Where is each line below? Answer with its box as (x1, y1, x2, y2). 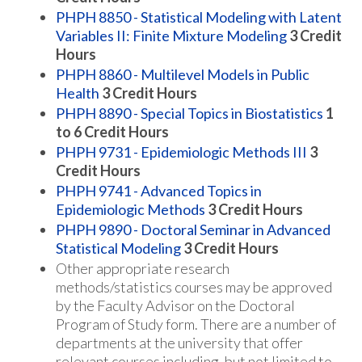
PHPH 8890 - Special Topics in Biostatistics (56, 104, 323, 122)
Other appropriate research (56, 259, 229, 277)
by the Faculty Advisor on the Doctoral (56, 297, 295, 314)
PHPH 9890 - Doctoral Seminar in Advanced (56, 221, 330, 238)
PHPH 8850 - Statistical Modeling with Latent (56, 8, 342, 26)
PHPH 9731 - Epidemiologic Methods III (56, 143, 307, 161)
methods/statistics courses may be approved (56, 278, 332, 296)
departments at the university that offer (56, 334, 303, 351)
